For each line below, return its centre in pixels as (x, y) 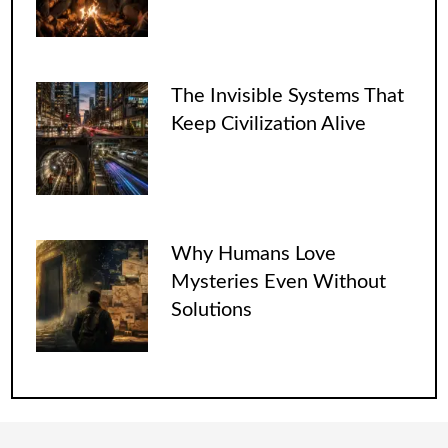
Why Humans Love (253, 253)
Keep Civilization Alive (268, 124)
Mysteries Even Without (278, 281)
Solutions (211, 309)
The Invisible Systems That (287, 96)
